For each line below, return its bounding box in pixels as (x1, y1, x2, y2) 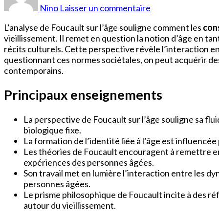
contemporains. (4, 65, 64, 76)
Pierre (150, 8, 174, 20)
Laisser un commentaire (60, 2, 151, 13)
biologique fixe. (23, 124, 81, 135)
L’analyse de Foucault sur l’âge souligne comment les (4, 22, 203, 33)
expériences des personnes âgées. (23, 156, 154, 168)
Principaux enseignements (4, 87, 162, 103)
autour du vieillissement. (23, 199, 116, 211)
